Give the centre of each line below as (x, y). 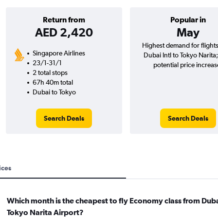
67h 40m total (53, 82)
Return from (64, 20)
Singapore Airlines (59, 53)
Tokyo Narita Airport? (45, 212)
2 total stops (50, 73)
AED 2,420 (64, 32)
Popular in (188, 20)
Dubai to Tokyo (54, 92)
